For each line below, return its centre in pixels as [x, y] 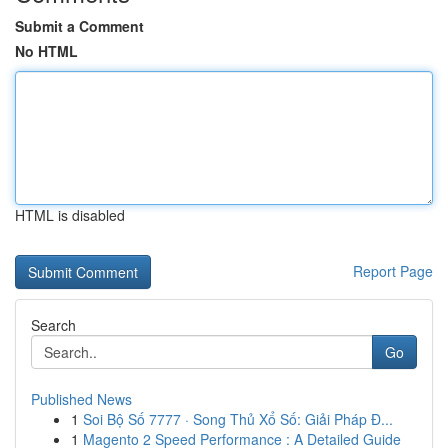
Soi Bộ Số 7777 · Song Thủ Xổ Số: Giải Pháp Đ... [238, 419]
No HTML [46, 51]
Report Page [393, 271]
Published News [81, 399]
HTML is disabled [70, 215]
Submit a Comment [79, 26]
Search [53, 325]
